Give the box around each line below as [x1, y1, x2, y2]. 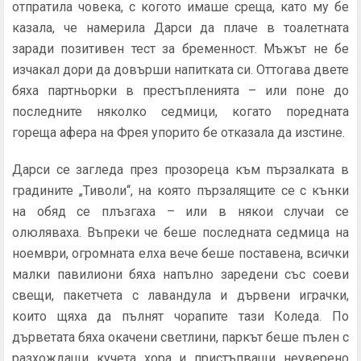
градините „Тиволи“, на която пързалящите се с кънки [12, 183, 349, 198]
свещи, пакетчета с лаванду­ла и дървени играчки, [12, 288, 349, 303]
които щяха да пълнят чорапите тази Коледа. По [12, 309, 349, 324]
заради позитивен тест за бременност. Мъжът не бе [12, 41, 349, 56]
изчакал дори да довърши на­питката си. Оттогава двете [12, 62, 349, 77]
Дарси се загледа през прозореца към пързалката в [12, 162, 349, 177]
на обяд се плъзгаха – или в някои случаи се [12, 204, 349, 219]
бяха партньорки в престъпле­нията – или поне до [12, 83, 349, 98]
